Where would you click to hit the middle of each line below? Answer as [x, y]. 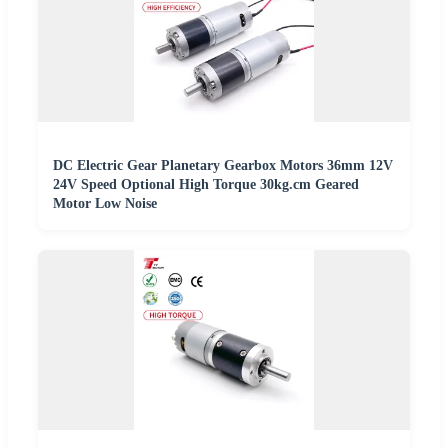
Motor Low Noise [105, 203]
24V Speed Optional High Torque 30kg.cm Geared [206, 184]
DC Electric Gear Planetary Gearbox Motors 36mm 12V [223, 165]
